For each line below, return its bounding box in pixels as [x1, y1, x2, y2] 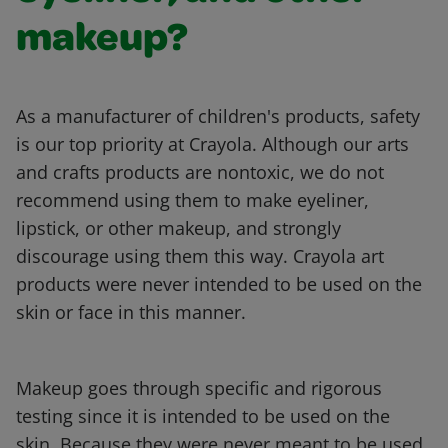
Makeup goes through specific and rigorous [16, 376, 382, 401]
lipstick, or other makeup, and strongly [16, 216, 341, 241]
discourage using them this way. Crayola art [16, 244, 384, 269]
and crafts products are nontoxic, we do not [16, 160, 384, 185]
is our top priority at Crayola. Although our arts [16, 132, 409, 157]
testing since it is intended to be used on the [16, 404, 390, 429]
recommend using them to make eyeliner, [16, 188, 369, 213]
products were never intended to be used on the [16, 272, 422, 297]
